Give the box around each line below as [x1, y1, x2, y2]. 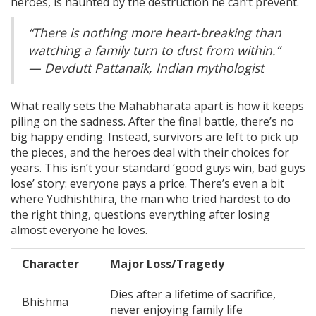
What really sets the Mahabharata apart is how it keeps [11, 97, 304, 114]
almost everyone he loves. [11, 221, 147, 238]
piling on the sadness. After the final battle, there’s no [11, 113, 294, 129]
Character [22, 255, 79, 272]
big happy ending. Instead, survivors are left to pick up [11, 128, 298, 145]
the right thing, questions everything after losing [11, 206, 270, 222]
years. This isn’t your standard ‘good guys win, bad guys [11, 159, 305, 176]
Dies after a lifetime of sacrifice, [110, 286, 276, 302]
